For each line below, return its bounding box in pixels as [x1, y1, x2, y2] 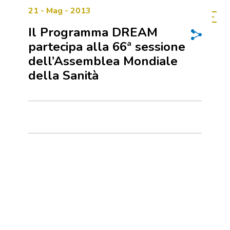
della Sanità [28, 67, 99, 84]
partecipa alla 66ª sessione [28, 39, 185, 55]
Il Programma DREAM [28, 24, 158, 41]
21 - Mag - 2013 [28, 5, 91, 16]
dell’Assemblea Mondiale [28, 53, 178, 69]
